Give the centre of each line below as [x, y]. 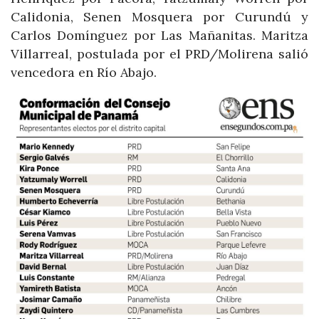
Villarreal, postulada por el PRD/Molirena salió [159, 54]
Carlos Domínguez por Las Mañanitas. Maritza [159, 36]
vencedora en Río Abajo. [84, 73]
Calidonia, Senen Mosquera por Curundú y [159, 17]
